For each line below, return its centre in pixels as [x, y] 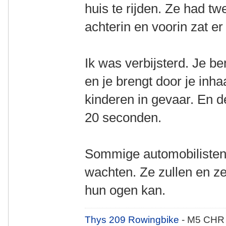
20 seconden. [123, 118]
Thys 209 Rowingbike [133, 220]
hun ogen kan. [125, 190]
